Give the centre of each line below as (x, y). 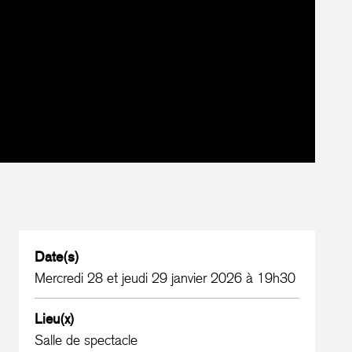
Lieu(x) (55, 319)
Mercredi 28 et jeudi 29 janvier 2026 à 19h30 (165, 278)
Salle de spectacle (86, 340)
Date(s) (57, 257)
